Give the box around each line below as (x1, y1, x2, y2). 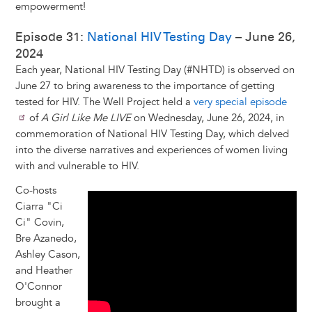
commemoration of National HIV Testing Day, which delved (15, 127, 289, 141)
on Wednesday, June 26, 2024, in (130, 111, 284, 125)
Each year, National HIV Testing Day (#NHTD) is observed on (15, 63, 295, 77)
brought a (15, 296, 61, 310)
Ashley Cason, (15, 248, 80, 262)
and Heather (15, 264, 72, 278)
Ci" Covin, (15, 216, 64, 230)
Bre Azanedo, (15, 232, 77, 246)
